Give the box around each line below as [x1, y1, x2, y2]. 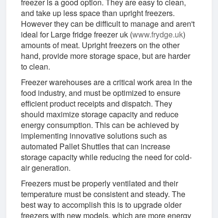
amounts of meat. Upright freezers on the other [21, 39, 180, 51]
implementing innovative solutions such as [21, 129, 167, 141]
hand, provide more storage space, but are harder [21, 50, 191, 61]
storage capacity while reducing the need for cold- [21, 151, 192, 163]
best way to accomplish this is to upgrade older [21, 199, 182, 210]
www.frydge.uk [132, 28, 183, 40]
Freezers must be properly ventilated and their [21, 177, 179, 189]
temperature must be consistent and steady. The [21, 188, 186, 200]
